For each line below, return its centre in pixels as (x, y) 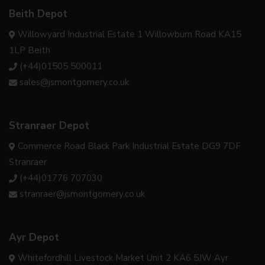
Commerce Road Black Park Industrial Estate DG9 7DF (129, 146)
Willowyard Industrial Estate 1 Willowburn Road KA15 (130, 34)
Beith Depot (38, 14)
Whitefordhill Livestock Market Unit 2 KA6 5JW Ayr (123, 258)
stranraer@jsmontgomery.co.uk (82, 194)
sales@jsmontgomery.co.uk (74, 82)
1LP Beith (30, 50)
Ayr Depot (34, 237)
